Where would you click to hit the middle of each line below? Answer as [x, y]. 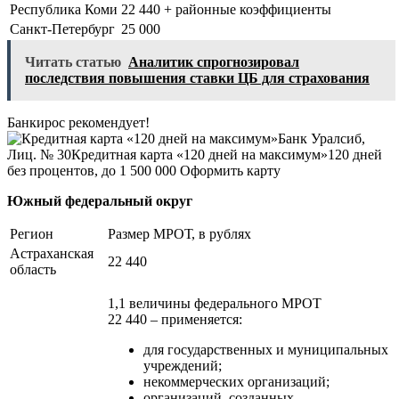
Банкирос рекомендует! [78, 122]
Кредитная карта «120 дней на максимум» [199, 154]
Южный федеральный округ [100, 200]
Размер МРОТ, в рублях [179, 233]
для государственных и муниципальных [266, 349]
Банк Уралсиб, [322, 138]
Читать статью [73, 61]
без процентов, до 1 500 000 [94, 170]
